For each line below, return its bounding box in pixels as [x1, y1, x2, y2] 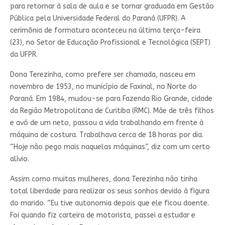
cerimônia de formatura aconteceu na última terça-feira [10, 26, 200, 35]
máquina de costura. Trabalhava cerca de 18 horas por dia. [10, 130, 203, 139]
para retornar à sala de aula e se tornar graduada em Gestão [10, 2, 214, 11]
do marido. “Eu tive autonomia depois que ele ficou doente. [10, 198, 209, 207]
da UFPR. [10, 50, 38, 59]
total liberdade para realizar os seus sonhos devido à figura [10, 186, 209, 195]
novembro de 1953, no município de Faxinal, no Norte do [10, 82, 197, 91]
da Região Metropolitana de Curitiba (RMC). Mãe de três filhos [10, 106, 214, 115]
